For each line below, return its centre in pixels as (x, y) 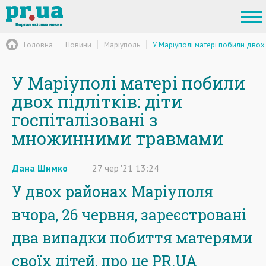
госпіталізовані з (85, 120)
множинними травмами (118, 138)
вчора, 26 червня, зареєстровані (129, 215)
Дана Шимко (40, 168)
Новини (78, 45)
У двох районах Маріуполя (113, 191)
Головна (38, 45)
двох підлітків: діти (97, 102)
